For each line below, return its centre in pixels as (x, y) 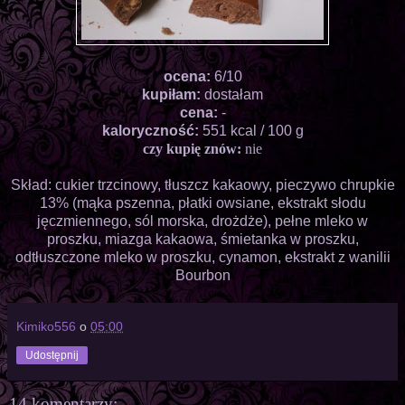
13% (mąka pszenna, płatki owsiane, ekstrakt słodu (202, 202)
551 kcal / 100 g (253, 130)
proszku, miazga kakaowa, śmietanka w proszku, (202, 239)
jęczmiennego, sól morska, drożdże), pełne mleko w (202, 221)
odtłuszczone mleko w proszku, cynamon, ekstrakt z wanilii (202, 257)
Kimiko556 (46, 326)
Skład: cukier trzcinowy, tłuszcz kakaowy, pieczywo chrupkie (202, 184)
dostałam (234, 94)
